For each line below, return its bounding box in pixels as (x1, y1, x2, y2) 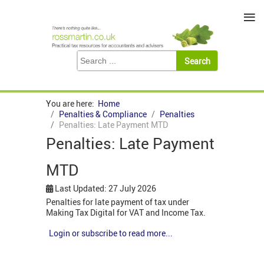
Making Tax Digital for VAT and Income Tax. (46, 207, 206, 219)
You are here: (46, 98, 98, 110)
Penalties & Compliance (59, 108, 147, 120)
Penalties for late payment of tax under (46, 196, 189, 208)
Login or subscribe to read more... (49, 227, 173, 239)
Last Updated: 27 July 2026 (55, 183, 156, 194)
